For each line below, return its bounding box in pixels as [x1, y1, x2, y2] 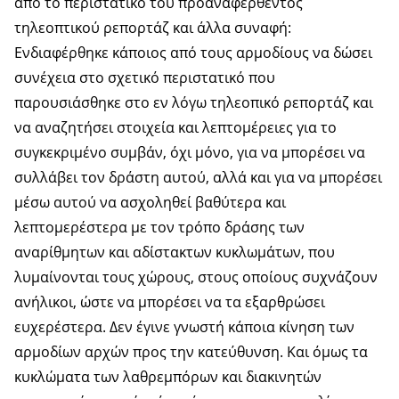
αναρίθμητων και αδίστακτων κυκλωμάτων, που [14, 241, 335, 262]
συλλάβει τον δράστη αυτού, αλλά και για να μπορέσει [14, 167, 382, 187]
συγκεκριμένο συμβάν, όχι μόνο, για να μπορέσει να [14, 142, 365, 162]
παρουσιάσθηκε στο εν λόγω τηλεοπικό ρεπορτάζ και [14, 92, 373, 112]
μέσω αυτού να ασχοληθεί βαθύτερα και [14, 191, 286, 212]
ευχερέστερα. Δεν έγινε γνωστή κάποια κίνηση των [14, 316, 354, 337]
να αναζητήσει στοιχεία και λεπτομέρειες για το [14, 117, 337, 137]
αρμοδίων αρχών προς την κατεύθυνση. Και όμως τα [14, 341, 368, 362]
